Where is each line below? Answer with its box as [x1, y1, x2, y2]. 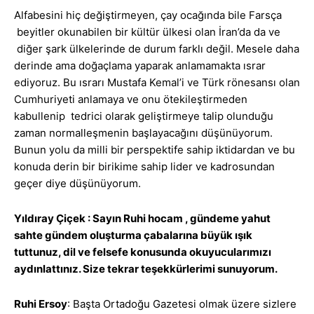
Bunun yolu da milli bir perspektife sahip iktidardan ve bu [14, 143, 295, 157]
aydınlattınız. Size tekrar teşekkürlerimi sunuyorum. [14, 262, 278, 276]
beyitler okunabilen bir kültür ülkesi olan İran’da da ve [14, 25, 280, 39]
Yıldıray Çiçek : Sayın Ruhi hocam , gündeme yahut [14, 212, 271, 226]
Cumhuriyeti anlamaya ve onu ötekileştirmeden [14, 93, 247, 107]
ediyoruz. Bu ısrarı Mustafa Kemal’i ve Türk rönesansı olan [14, 76, 300, 90]
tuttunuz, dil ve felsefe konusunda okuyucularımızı [14, 245, 271, 259]
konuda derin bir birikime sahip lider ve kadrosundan [14, 160, 275, 174]
